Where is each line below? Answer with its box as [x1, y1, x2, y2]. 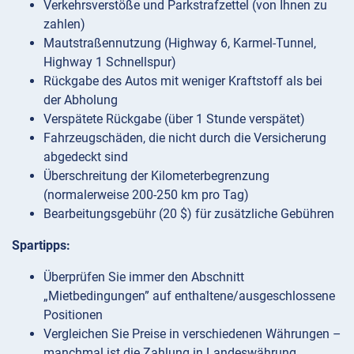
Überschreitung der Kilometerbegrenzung [43, 168, 269, 183]
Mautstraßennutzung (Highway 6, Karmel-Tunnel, [43, 35, 316, 51]
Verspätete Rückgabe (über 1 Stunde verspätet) [43, 111, 305, 126]
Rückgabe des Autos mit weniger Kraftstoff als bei [43, 73, 322, 88]
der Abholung [43, 92, 118, 107]
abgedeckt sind [43, 149, 128, 164]
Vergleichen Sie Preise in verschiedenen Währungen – [43, 326, 341, 341]
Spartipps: [12, 237, 70, 253]
